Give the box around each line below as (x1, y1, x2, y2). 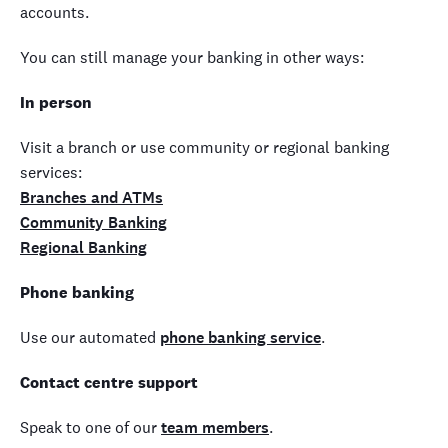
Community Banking (20, 212, 167, 233)
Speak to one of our (20, 417, 161, 438)
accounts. (20, 2, 93, 23)
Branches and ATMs (20, 187, 163, 208)
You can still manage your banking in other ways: (20, 47, 364, 68)
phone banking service (160, 327, 321, 348)
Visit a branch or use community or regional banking (20, 137, 389, 158)
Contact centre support (20, 372, 198, 393)
